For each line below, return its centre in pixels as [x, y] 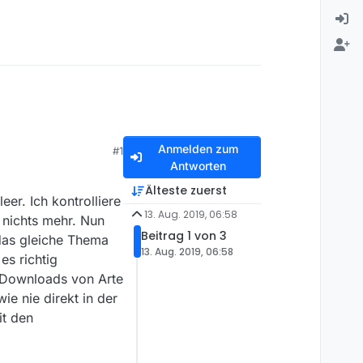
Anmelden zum [198, 149]
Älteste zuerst [186, 191]
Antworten [198, 166]
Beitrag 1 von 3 [184, 236]
